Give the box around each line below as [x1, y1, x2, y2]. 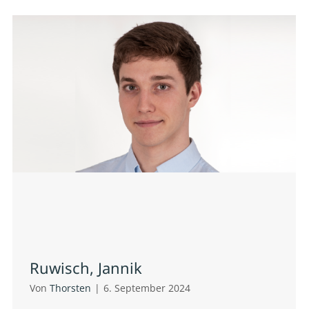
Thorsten [50, 281, 91, 295]
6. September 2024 [103, 281, 190, 295]
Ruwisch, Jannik [30, 257, 142, 279]
